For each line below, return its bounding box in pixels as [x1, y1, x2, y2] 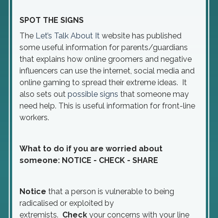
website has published [102, 31, 182, 40]
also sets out [19, 90, 68, 99]
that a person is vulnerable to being [48, 187, 174, 196]
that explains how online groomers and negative [19, 54, 192, 64]
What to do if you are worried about [19, 144, 163, 153]
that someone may [120, 90, 189, 99]
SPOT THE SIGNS [19, 16, 84, 25]
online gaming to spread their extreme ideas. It [19, 78, 187, 87]
